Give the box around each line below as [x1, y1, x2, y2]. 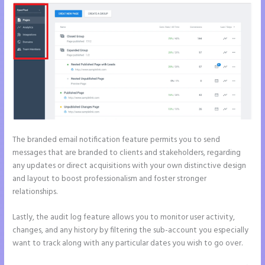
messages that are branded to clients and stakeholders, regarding [12, 146, 241, 159]
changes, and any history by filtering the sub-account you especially [12, 224, 249, 237]
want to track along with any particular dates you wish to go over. [12, 237, 243, 250]
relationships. [12, 185, 58, 198]
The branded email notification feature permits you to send [12, 133, 221, 146]
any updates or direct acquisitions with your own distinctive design [12, 159, 247, 172]
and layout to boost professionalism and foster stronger [12, 172, 207, 185]
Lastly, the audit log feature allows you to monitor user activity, [12, 211, 235, 224]
